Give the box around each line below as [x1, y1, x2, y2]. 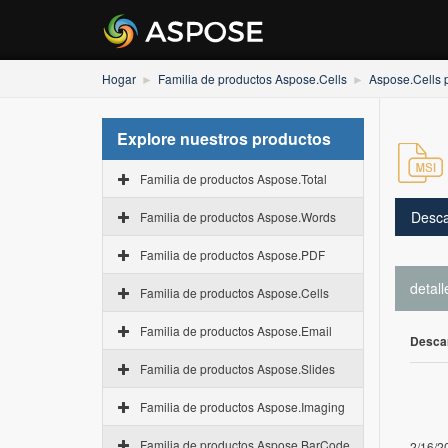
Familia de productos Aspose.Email [140, 322, 332, 339]
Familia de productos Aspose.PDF [140, 246, 325, 263]
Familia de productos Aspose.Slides [140, 360, 335, 377]
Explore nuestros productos [117, 127, 331, 150]
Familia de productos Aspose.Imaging [140, 398, 345, 415]
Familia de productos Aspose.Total [140, 170, 327, 187]
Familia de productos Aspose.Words [140, 208, 336, 225]
